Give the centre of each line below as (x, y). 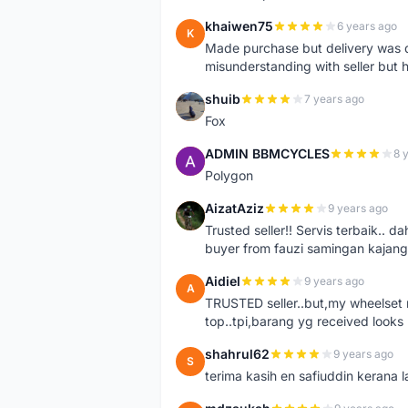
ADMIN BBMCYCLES (267, 153)
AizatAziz (235, 208)
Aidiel (223, 281)
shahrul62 (237, 354)
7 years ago (334, 99)
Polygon (229, 175)
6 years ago (367, 26)
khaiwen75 (239, 26)
